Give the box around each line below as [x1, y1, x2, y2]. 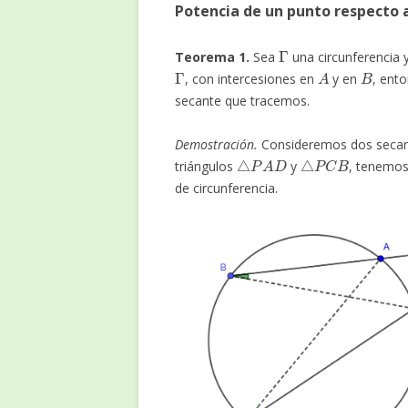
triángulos [175, 158, 237, 176]
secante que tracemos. [175, 92, 310, 110]
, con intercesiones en [184, 70, 318, 88]
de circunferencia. [175, 179, 278, 198]
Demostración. [175, 136, 258, 154]
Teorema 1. [175, 48, 250, 66]
